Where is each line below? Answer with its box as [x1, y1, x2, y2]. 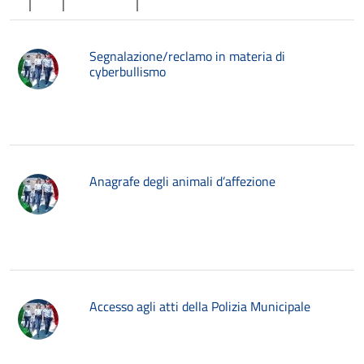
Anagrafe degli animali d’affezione [89, 171, 275, 191]
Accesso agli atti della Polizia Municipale [89, 297, 310, 316]
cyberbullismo [89, 62, 166, 81]
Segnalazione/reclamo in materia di [89, 46, 285, 66]
